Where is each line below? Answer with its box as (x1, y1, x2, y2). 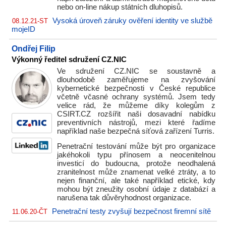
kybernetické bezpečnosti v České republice (57, 84, 215, 92)
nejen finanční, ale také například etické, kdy (57, 177, 215, 185)
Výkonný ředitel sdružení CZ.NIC (12, 55, 127, 64)
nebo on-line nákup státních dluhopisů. (57, 3, 183, 11)
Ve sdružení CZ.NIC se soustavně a (57, 67, 215, 75)
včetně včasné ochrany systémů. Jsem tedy (57, 93, 215, 101)
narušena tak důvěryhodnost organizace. (57, 194, 191, 202)
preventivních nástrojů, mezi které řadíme (57, 119, 215, 127)
